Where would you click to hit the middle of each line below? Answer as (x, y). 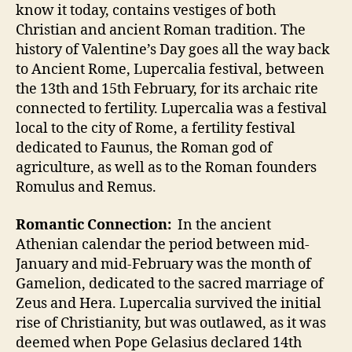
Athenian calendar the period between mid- (163, 244)
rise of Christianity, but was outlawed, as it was (171, 323)
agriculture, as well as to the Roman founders (166, 168)
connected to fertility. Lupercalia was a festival (171, 109)
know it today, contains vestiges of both (146, 11)
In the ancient (221, 225)
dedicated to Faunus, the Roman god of (144, 148)
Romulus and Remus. (86, 187)
